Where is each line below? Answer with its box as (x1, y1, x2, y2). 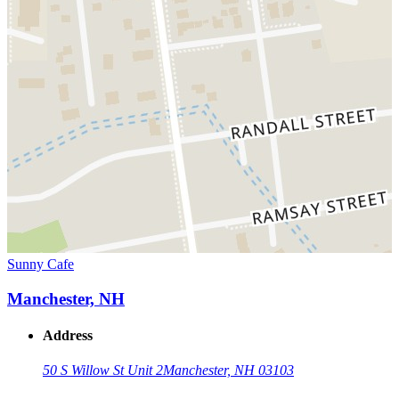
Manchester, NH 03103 (163, 362, 294, 379)
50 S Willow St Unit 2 (43, 362, 163, 379)
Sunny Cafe (7, 256, 74, 273)
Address (43, 328, 93, 344)
